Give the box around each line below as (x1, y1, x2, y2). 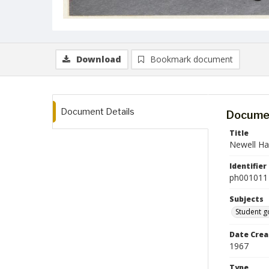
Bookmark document (150, 53, 233, 65)
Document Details (61, 106, 134, 116)
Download (76, 53, 121, 65)
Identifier (229, 161, 267, 171)
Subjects (229, 194, 264, 204)
